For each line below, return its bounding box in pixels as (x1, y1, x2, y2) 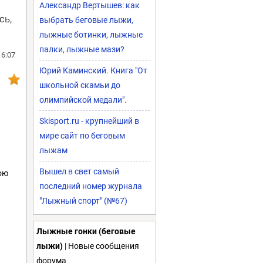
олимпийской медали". (39, 95, 127, 104)
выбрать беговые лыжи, (39, 15, 133, 25)
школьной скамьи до (39, 80, 120, 90)
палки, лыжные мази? (39, 45, 124, 54)
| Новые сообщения (63, 241, 139, 251)
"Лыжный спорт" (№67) (39, 196, 127, 205)
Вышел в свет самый (39, 167, 119, 176)
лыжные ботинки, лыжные (39, 30, 143, 39)
